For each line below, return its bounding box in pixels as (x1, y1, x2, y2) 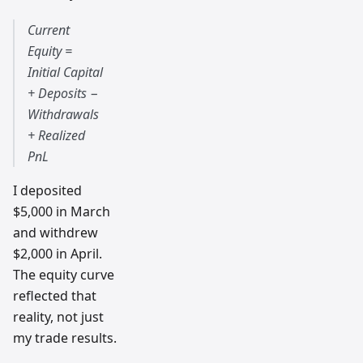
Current (28, 21, 70, 40)
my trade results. (13, 329, 117, 348)
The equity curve (13, 266, 114, 284)
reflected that (13, 287, 96, 305)
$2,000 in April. (13, 245, 102, 263)
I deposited (13, 181, 82, 200)
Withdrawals (28, 105, 99, 124)
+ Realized (28, 126, 85, 145)
